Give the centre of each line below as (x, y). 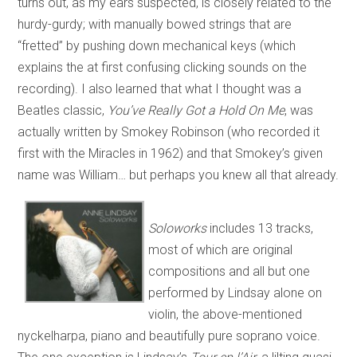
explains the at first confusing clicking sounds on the (163, 67)
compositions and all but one (229, 271)
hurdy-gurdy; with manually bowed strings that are (155, 24)
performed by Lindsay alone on (235, 292)
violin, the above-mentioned (226, 314)
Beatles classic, (63, 110)
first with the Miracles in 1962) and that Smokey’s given (171, 153)
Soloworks (178, 228)
